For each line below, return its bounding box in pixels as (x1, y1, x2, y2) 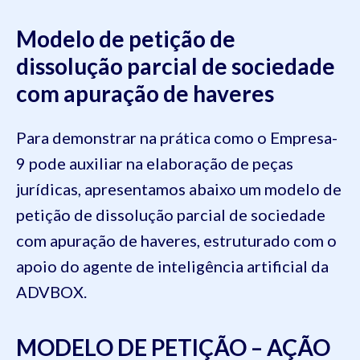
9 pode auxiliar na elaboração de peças (16, 153, 293, 173)
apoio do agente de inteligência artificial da (16, 256, 329, 276)
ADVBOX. (16, 281, 90, 301)
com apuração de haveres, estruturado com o (16, 230, 337, 250)
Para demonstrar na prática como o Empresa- (16, 127, 337, 147)
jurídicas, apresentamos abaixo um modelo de (16, 178, 342, 198)
